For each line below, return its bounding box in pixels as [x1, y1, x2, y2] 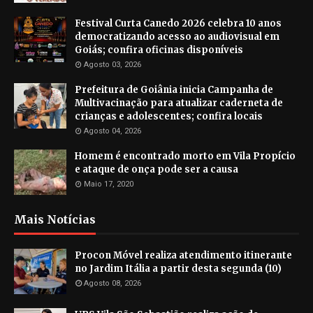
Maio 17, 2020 [84, 180, 133, 189]
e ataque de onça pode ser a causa [75, 163, 238, 176]
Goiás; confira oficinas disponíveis [75, 44, 243, 57]
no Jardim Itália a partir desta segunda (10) [75, 263, 282, 275]
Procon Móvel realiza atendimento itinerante [75, 249, 292, 262]
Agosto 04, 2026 [84, 126, 141, 136]
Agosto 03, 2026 [84, 60, 141, 70]
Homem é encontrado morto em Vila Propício [75, 150, 296, 163]
